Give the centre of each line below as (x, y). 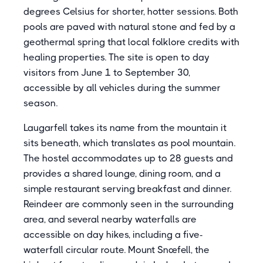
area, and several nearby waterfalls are (110, 219)
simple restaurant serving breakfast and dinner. (127, 189)
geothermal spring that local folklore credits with (131, 42)
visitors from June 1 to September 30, (107, 73)
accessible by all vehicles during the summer (122, 88)
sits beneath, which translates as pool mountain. (129, 143)
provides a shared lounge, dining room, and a (122, 173)
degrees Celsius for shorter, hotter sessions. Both (131, 11)
